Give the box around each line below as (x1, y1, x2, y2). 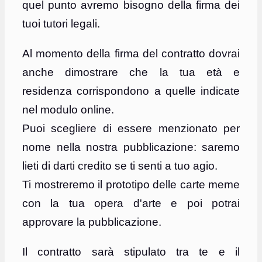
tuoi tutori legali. (22, 18, 100, 30)
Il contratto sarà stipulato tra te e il (22, 246, 240, 258)
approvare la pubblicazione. (22, 216, 161, 229)
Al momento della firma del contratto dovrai (22, 47, 240, 60)
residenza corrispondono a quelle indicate (22, 85, 240, 98)
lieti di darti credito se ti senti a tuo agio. (22, 160, 218, 173)
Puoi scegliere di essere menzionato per (22, 122, 240, 135)
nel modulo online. (22, 104, 114, 116)
